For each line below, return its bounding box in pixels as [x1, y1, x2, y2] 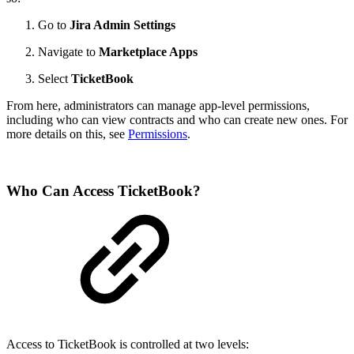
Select [38, 71, 71, 85]
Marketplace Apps [99, 44, 198, 58]
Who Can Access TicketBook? [6, 183, 201, 200]
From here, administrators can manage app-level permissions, [6, 98, 310, 112]
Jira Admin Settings [70, 17, 175, 32]
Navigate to [38, 44, 99, 58]
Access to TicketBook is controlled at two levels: [6, 337, 249, 352]
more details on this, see [6, 126, 128, 141]
